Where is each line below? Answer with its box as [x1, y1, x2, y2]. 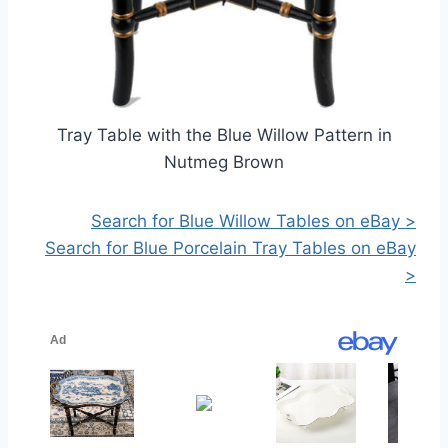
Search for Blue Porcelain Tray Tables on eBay [45, 238, 416, 259]
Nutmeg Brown [164, 152, 284, 173]
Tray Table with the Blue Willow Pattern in [56, 125, 392, 146]
